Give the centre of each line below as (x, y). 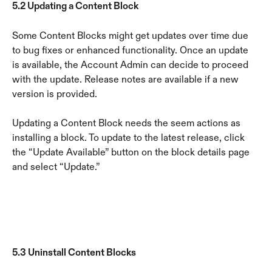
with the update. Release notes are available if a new (127, 79)
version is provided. (55, 93)
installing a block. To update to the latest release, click (130, 138)
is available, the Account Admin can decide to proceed (131, 64)
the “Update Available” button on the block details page (132, 152)
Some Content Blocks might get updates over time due (131, 35)
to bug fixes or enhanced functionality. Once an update (131, 50)
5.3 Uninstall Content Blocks (74, 252)
